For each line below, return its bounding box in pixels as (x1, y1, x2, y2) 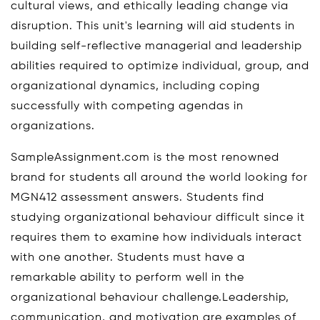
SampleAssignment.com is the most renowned (11, 152, 279, 164)
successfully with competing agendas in (11, 101, 244, 112)
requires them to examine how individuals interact (11, 232, 302, 244)
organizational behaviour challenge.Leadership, (11, 292, 289, 304)
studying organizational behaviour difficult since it (11, 212, 305, 224)
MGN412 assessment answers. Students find (11, 192, 264, 204)
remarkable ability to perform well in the (11, 272, 244, 284)
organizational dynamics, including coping (11, 81, 260, 92)
